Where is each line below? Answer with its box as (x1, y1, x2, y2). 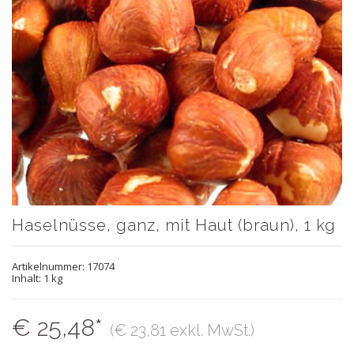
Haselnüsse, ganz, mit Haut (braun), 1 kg (12, 216, 336, 235)
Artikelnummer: (12, 259, 87, 274)
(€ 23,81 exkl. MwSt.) (110, 321, 254, 341)
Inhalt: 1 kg (12, 271, 62, 286)
